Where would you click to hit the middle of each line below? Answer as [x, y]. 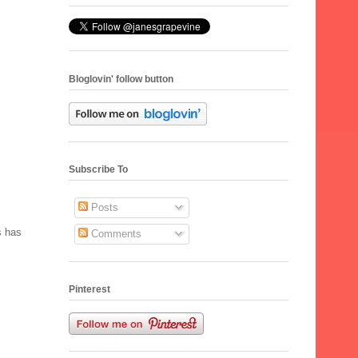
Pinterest [89, 290]
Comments [114, 233]
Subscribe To [98, 169]
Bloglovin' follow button [121, 79]
